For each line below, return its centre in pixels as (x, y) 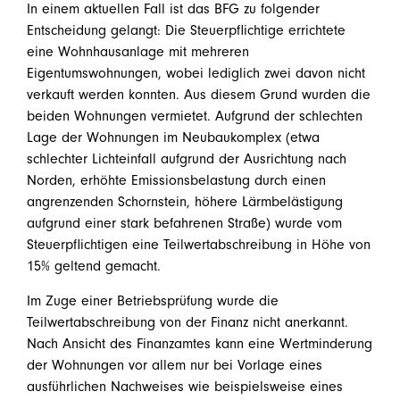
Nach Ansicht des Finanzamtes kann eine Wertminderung (200, 343)
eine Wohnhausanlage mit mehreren (138, 52)
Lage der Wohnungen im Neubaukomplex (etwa (173, 138)
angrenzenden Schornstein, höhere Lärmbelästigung (185, 202)
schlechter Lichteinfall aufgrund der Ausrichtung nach (187, 159)
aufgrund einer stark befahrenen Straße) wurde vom (184, 224)
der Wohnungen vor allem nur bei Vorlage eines (175, 365)
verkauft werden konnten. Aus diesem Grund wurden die (199, 95)
